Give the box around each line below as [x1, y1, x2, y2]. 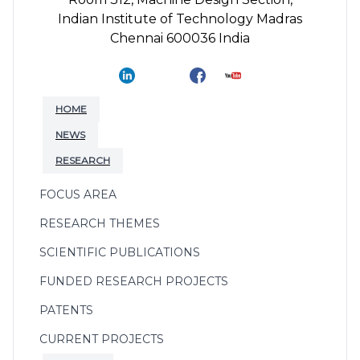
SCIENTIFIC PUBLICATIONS [39, 244, 200, 260]
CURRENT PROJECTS [39, 331, 164, 346]
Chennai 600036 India [110, 30, 250, 46]
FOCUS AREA [39, 186, 117, 202]
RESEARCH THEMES [39, 215, 160, 231]
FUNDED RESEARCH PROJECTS [39, 273, 228, 288]
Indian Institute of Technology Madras [58, 10, 302, 27]
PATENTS [39, 302, 93, 317]
